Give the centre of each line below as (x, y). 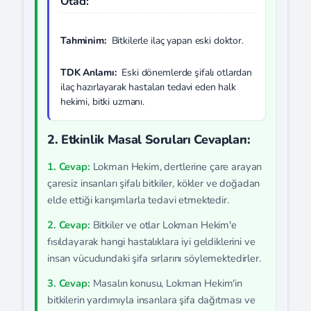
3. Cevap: (69, 283)
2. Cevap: (69, 225)
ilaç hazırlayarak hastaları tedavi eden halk (148, 87)
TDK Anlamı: (89, 73)
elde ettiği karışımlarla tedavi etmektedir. (138, 200)
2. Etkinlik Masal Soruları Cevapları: (149, 140)
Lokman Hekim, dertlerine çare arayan (176, 167)
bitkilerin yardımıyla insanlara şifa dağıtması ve (151, 300)
